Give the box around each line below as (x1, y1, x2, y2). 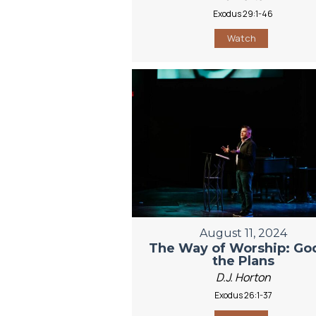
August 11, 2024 (199, 226, 287, 240)
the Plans (212, 253, 274, 269)
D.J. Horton (215, 269, 271, 285)
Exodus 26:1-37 (214, 288, 272, 301)
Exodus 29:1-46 (213, 7, 274, 20)
